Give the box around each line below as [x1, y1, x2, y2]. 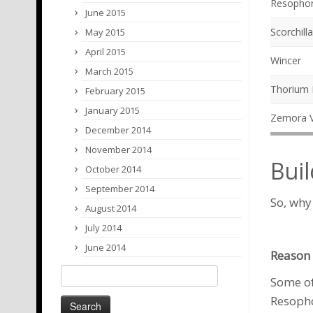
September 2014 [85, 182, 154, 196]
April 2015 [85, 45, 126, 59]
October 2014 [85, 163, 141, 176]
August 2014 [85, 202, 136, 215]
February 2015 [85, 85, 145, 98]
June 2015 [85, 6, 126, 20]
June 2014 [85, 241, 126, 254]
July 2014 [85, 221, 122, 235]
